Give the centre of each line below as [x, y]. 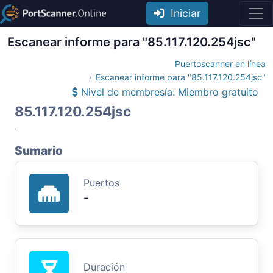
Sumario [39, 150]
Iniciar [183, 13]
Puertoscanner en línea [220, 63]
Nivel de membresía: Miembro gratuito [168, 92]
